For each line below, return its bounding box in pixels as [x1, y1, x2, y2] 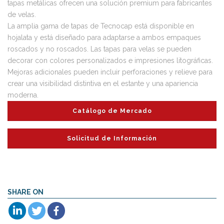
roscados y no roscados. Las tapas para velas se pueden [7, 44, 191, 53]
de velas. [7, 10, 36, 18]
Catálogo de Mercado [72, 107, 152, 114]
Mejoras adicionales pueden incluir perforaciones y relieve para [7, 67, 212, 76]
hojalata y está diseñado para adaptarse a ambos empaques [7, 33, 201, 41]
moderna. [7, 90, 38, 99]
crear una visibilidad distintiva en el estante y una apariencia [7, 79, 198, 87]
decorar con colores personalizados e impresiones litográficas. [7, 56, 213, 64]
